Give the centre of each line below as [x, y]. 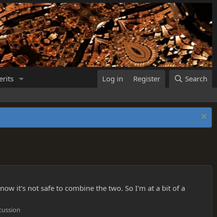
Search [196, 79]
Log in [113, 79]
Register [147, 79]
